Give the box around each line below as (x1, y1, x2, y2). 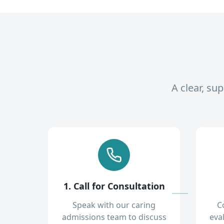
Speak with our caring (72, 199, 155, 210)
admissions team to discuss (61, 211, 166, 222)
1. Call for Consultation (63, 180, 165, 192)
